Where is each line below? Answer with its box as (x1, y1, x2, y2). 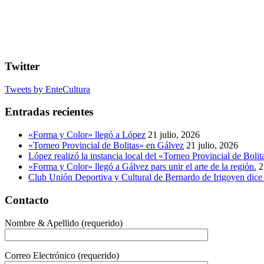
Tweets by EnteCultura (5, 84, 90, 94)
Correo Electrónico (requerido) (5, 250, 119, 260)
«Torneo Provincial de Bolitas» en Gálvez (28, 140, 184, 151)
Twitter (5, 60, 39, 72)
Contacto (5, 193, 49, 206)
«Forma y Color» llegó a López (28, 130, 146, 140)
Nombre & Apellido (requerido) (5, 217, 123, 228)
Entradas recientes (5, 105, 93, 118)
